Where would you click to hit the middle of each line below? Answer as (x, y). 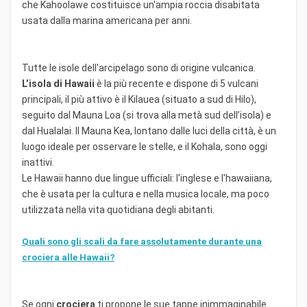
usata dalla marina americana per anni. (107, 20)
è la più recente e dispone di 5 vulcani (176, 83)
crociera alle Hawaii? (68, 257)
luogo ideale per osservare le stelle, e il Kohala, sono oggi (145, 146)
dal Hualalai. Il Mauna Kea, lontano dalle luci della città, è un (149, 131)
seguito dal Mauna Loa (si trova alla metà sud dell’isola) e (147, 115)
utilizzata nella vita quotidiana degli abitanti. (118, 209)
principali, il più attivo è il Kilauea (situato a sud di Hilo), (139, 99)
